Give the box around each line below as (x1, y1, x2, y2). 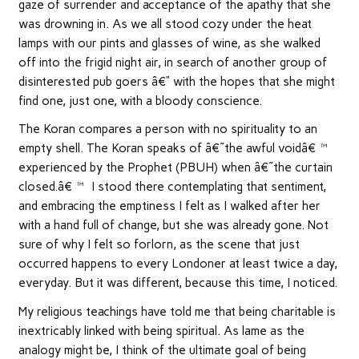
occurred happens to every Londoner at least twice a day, (18, 256, 337, 272)
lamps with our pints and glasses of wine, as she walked (18, 35, 321, 50)
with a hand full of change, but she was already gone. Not (18, 218, 329, 233)
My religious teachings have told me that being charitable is (18, 304, 336, 319)
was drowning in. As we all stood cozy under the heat (18, 16, 312, 31)
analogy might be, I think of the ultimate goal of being (18, 342, 306, 357)
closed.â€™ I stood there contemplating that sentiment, (18, 179, 326, 195)
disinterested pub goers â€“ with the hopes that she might (18, 74, 335, 89)
